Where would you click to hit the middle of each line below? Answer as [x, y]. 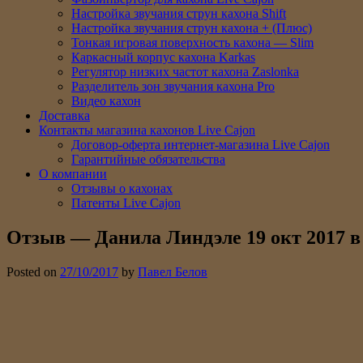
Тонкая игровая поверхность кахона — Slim [192, 43]
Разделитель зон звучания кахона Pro [173, 86]
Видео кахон [106, 101]
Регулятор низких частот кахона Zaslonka [185, 72]
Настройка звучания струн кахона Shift [179, 13]
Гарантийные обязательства [148, 159]
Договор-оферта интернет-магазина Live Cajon [201, 145]
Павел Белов [173, 271]
